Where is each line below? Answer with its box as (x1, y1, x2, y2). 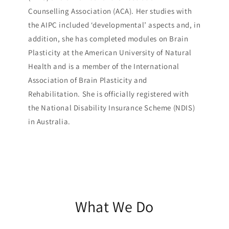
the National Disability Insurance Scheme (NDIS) (28, 103, 195, 113)
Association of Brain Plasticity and (28, 75, 148, 85)
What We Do (75, 196, 154, 217)
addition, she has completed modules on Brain (28, 34, 189, 44)
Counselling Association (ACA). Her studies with (28, 6, 192, 16)
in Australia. (28, 117, 71, 127)
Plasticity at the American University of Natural (28, 48, 192, 58)
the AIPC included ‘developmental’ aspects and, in (28, 20, 201, 30)
